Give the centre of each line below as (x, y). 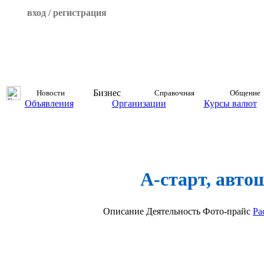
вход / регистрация (67, 13)
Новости (51, 93)
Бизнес (107, 93)
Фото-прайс (227, 212)
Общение (245, 93)
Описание (123, 212)
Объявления (49, 103)
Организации (139, 103)
